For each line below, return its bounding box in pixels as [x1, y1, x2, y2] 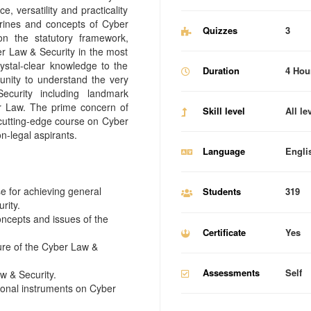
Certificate [203, 225, 246, 239]
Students [203, 185, 242, 199]
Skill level [203, 104, 246, 118]
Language [203, 144, 246, 158]
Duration [203, 64, 240, 78]
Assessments [203, 265, 260, 279]
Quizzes [203, 24, 238, 37]
